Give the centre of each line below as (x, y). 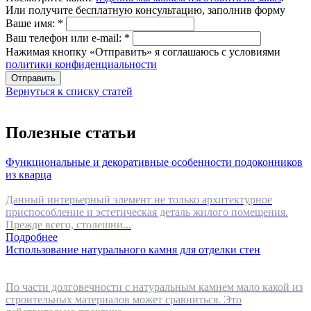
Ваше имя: (32, 23)
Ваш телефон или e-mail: (65, 37)
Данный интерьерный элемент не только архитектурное (139, 200)
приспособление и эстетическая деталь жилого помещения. (147, 212)
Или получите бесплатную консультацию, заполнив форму (145, 10)
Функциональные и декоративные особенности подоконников (154, 162)
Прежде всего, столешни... (68, 225)
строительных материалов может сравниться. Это (124, 300)
